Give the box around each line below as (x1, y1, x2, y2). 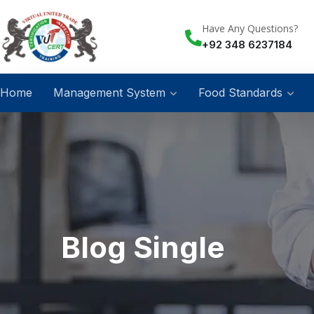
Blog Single (61, 229, 225, 266)
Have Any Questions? (202, 21, 298, 35)
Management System (53, 85, 165, 100)
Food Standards (198, 85, 282, 100)
